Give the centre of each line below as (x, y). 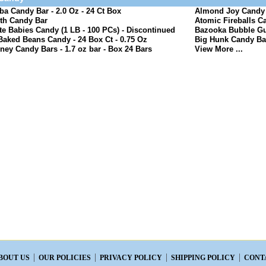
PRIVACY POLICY (131, 258)
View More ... (219, 49)
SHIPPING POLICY (203, 258)
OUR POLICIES (65, 258)
